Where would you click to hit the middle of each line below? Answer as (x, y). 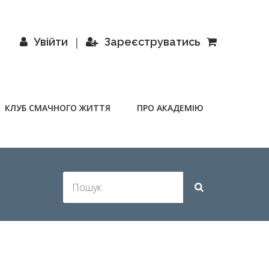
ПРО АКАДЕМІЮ (170, 108)
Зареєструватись (153, 42)
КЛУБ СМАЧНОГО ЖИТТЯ (58, 108)
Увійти (51, 42)
